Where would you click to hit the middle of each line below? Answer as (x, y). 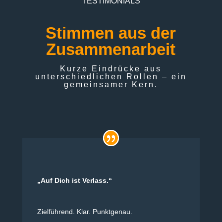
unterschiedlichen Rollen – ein (111, 77)
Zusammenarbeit (111, 50)
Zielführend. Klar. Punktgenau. (84, 212)
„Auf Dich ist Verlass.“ (74, 181)
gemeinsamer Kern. (111, 85)
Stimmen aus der (111, 33)
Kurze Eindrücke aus (111, 69)
